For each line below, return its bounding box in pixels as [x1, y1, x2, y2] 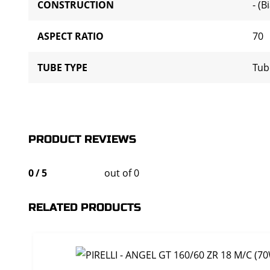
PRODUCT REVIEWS [28, 133, 136, 146]
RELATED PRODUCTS [28, 201, 141, 214]
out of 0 [104, 166, 139, 180]
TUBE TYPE [37, 61, 87, 74]
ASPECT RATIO [37, 30, 104, 43]
